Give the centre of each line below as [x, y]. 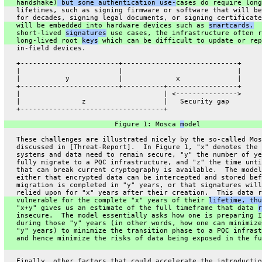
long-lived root [43, 40]
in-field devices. [45, 48]
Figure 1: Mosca [92, 124]
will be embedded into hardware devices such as [106, 25]
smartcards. [231, 25]
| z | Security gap [116, 101]
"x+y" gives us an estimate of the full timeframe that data [131, 208]
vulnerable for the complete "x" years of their [106, 200]
